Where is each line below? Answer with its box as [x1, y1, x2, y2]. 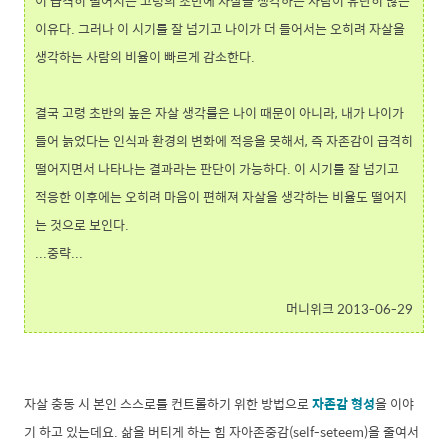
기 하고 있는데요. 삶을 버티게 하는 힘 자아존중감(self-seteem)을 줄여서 [24, 421, 419, 443]
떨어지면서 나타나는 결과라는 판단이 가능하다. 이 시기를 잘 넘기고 [35, 158, 399, 180]
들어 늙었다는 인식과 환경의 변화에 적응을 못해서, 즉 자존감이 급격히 [35, 130, 413, 152]
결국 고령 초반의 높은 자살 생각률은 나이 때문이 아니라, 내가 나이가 [35, 102, 404, 124]
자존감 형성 [309, 393, 375, 415]
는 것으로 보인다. [35, 214, 129, 236]
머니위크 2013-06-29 [286, 298, 413, 320]
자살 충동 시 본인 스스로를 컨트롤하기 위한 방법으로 [24, 393, 309, 415]
